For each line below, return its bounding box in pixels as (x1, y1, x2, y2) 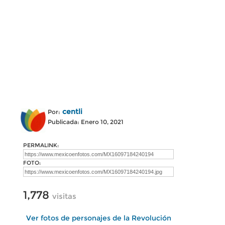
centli (62, 107, 82, 116)
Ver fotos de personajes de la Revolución (26, 213, 171, 222)
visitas (52, 191, 76, 201)
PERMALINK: (23, 142, 59, 149)
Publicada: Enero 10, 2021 (48, 118, 124, 126)
